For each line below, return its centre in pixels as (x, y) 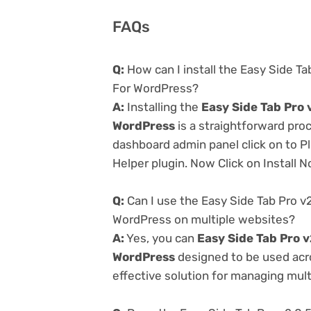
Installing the (163, 107)
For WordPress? (155, 88)
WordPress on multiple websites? (204, 219)
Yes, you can (161, 238)
